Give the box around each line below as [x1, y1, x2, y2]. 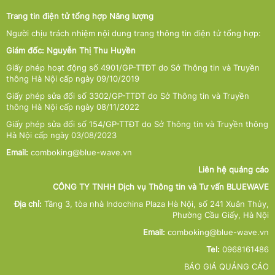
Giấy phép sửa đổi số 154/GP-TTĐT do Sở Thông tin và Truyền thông [6, 118, 268, 129]
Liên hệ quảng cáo [198, 164, 269, 174]
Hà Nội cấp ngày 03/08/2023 [6, 130, 117, 140]
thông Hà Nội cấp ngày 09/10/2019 [6, 73, 139, 83]
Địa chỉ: [14, 198, 42, 209]
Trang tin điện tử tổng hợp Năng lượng [6, 10, 153, 21]
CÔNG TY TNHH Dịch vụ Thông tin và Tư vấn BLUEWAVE [53, 181, 269, 192]
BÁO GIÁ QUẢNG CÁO [184, 261, 269, 271]
